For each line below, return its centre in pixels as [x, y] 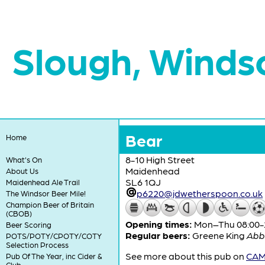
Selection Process [37, 245]
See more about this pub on [186, 256]
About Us [22, 171]
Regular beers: [158, 235]
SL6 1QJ [143, 182]
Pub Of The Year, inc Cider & [54, 256]
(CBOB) [19, 213]
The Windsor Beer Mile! [46, 193]
